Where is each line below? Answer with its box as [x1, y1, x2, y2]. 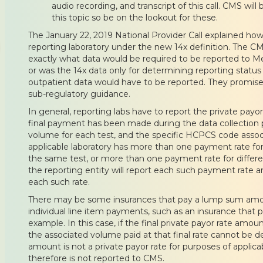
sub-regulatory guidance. [28, 88, 130, 99]
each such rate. [28, 176, 90, 187]
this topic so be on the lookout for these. [52, 12, 218, 23]
